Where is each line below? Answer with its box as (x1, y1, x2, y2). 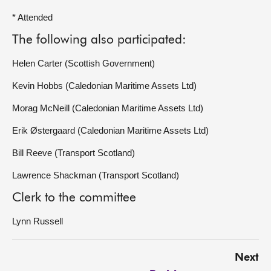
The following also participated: (12, 34, 186, 47)
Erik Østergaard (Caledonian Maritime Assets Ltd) (12, 125, 209, 135)
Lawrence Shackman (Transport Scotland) (12, 170, 179, 180)
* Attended (12, 12, 53, 22)
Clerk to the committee (12, 192, 136, 204)
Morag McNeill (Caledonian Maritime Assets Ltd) (12, 103, 203, 113)
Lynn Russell (12, 216, 63, 226)
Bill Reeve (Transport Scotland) (12, 148, 135, 158)
